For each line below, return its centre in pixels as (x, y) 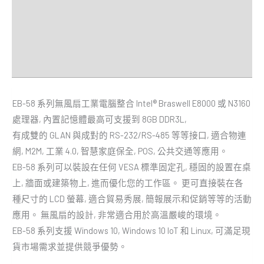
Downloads (34, 65)
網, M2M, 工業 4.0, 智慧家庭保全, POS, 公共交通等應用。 (120, 151)
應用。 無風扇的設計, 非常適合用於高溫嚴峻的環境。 (117, 215)
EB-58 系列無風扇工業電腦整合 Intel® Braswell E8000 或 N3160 (131, 103)
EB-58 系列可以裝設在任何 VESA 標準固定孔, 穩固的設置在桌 (132, 167)
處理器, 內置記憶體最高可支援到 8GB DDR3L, (100, 119)
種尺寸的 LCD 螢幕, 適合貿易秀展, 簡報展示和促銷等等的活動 (132, 199)
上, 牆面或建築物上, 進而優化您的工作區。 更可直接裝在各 (128, 183)
